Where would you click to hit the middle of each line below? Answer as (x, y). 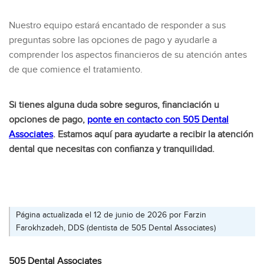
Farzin (195, 215)
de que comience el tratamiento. (76, 70)
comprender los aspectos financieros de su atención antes (128, 55)
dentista (103, 228)
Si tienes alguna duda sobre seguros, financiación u (114, 105)
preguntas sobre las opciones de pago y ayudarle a (113, 40)
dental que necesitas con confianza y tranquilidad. (112, 149)
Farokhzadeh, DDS (50, 228)
